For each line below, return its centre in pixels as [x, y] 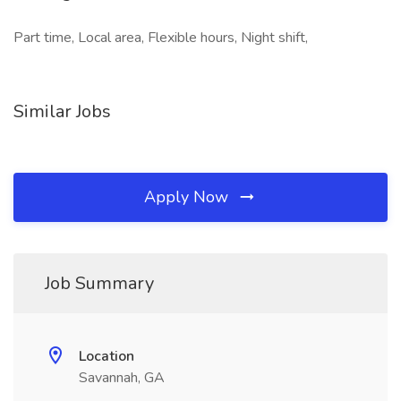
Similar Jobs [62, 111]
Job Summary [99, 283]
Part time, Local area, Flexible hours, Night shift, [161, 38]
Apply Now [188, 197]
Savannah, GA [122, 378]
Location [107, 356]
